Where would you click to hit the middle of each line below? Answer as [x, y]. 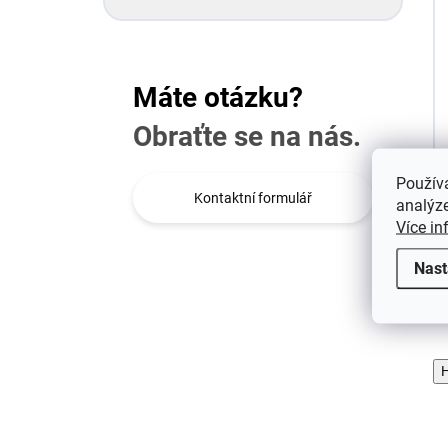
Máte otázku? [218, 97]
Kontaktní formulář [253, 198]
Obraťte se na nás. [247, 136]
